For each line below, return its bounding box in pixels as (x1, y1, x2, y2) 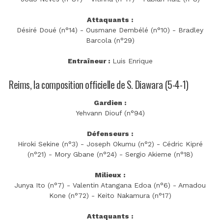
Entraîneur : (67, 56, 110, 65)
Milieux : (95, 171, 125, 179)
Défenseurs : (87, 130, 133, 138)
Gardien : (94, 99, 126, 107)
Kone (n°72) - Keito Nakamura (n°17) (49, 192, 171, 200)
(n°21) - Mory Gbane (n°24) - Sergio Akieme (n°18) (27, 150, 193, 159)
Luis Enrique (110, 56, 153, 65)
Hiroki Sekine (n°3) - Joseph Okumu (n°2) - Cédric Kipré (17, 140, 203, 148)
